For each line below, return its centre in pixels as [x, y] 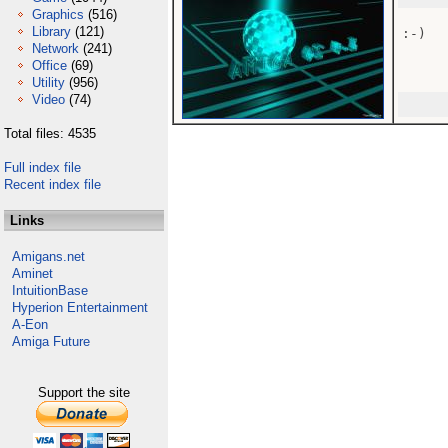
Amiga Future [51, 341]
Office [49, 65]
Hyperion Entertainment [80, 307]
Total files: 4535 [50, 133]
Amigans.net [48, 256]
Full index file [42, 167]
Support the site [84, 392]
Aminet [32, 273]
